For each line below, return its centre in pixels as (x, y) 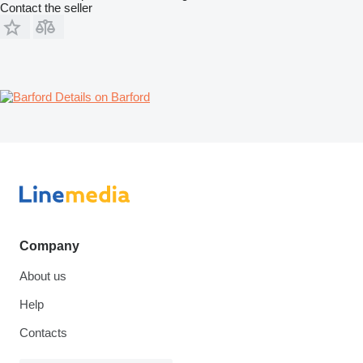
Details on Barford (102, 96)
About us (43, 276)
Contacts (43, 333)
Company (49, 246)
